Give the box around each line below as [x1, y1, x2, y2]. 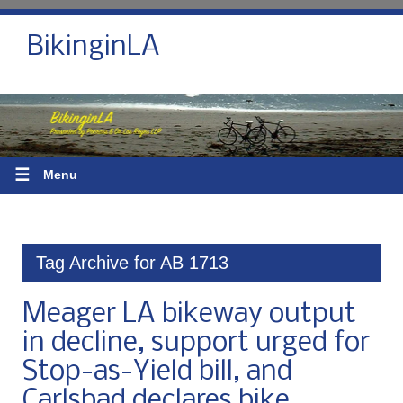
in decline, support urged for [22, 328, 370, 358]
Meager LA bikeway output [22, 300, 356, 329]
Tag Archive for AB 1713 [36, 252, 228, 273]
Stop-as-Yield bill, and [22, 357, 292, 387]
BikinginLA [27, 33, 160, 62]
